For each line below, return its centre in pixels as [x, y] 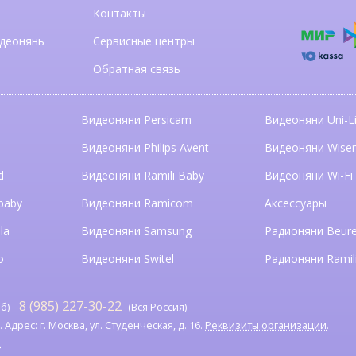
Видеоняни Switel [128, 259]
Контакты [119, 14]
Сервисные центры [143, 41]
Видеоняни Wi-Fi [308, 176]
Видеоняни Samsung [137, 231]
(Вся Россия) [156, 307]
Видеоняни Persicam [137, 120]
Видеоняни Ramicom [137, 203]
